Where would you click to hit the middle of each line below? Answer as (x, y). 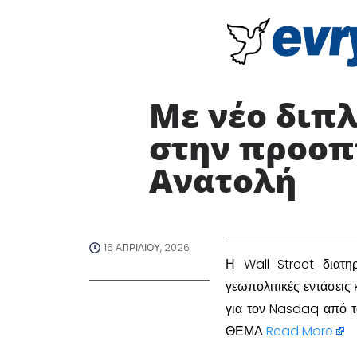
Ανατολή (227, 180)
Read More (300, 331)
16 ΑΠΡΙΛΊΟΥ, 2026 (147, 247)
